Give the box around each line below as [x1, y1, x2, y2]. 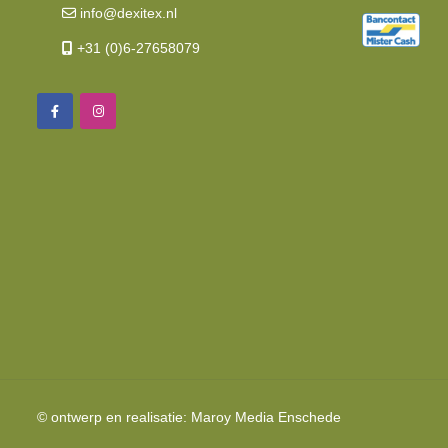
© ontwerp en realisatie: [37, 409, 191, 426]
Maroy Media [191, 409, 274, 426]
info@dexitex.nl [76, 5, 177, 22]
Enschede [274, 409, 341, 426]
